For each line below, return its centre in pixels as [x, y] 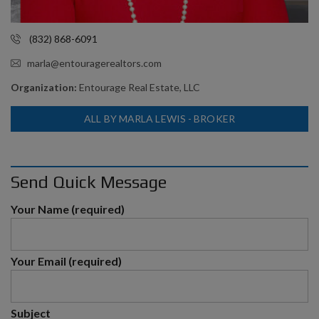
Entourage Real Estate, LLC [140, 87]
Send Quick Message [89, 182]
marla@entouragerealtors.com [94, 63]
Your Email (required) [66, 261]
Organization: [45, 87]
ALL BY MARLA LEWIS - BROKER [159, 119]
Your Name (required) [68, 209]
